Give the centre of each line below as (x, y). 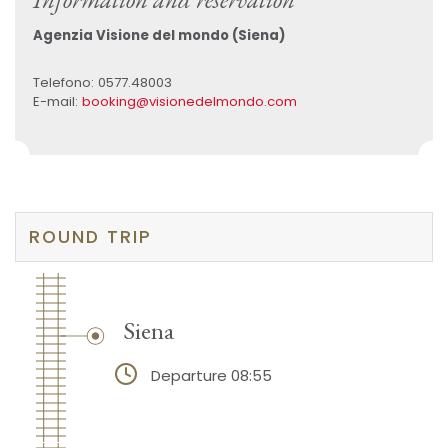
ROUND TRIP (91, 236)
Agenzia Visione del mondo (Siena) (161, 36)
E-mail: (57, 101)
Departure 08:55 (211, 376)
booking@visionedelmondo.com (189, 101)
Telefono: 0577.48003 (104, 82)
